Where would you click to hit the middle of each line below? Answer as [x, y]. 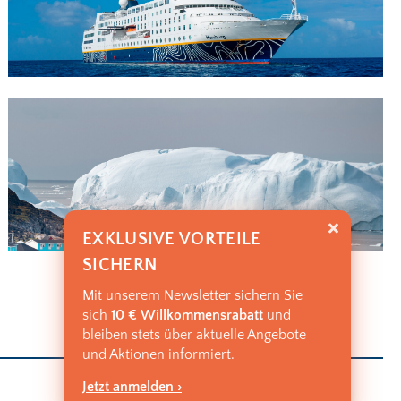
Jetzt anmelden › [132, 387]
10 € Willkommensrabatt [187, 315]
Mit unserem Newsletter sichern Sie [192, 295]
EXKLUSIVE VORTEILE [172, 239]
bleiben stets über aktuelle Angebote [194, 335]
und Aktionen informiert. [158, 354]
